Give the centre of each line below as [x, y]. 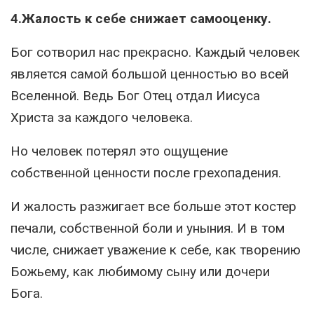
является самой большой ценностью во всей [150, 74]
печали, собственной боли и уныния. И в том [148, 228]
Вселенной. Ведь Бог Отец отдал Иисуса [135, 96]
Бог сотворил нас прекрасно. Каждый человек [155, 52]
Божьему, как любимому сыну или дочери [140, 272]
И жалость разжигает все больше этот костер [153, 206]
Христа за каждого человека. [102, 117]
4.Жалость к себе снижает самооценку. [141, 19]
